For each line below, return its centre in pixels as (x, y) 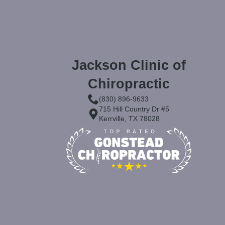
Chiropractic (129, 84)
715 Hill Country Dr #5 (134, 109)
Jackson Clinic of (129, 66)
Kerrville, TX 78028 (130, 119)
